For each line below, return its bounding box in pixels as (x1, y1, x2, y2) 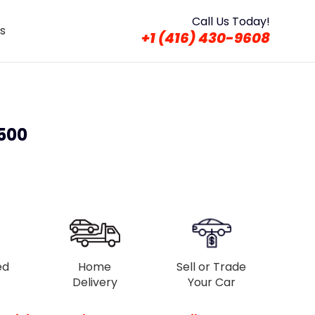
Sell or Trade (176, 259, 247, 275)
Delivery (72, 274, 117, 290)
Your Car (187, 274, 236, 290)
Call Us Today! (191, 13, 270, 30)
